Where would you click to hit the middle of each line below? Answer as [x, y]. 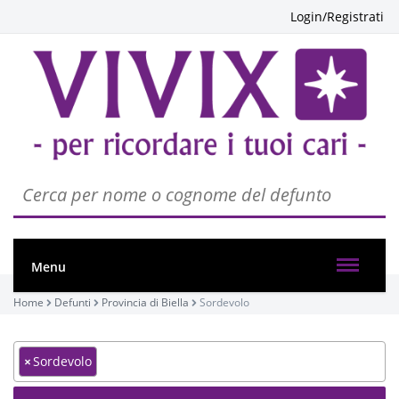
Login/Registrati [337, 16]
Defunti [73, 302]
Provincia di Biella [145, 302]
